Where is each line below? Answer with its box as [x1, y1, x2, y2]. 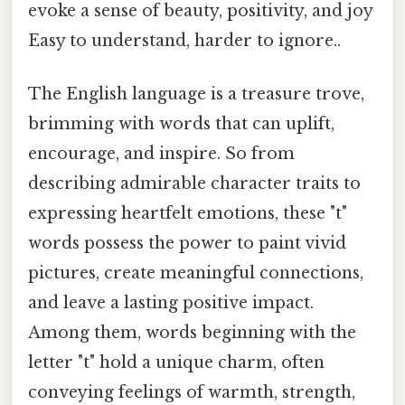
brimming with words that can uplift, [28, 114, 334, 135]
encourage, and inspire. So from [28, 144, 295, 165]
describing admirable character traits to [28, 174, 361, 194]
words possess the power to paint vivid [28, 233, 346, 254]
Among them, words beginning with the [28, 323, 356, 344]
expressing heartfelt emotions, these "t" [28, 203, 347, 224]
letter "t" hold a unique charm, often [28, 353, 325, 373]
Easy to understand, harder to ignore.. [28, 30, 341, 51]
